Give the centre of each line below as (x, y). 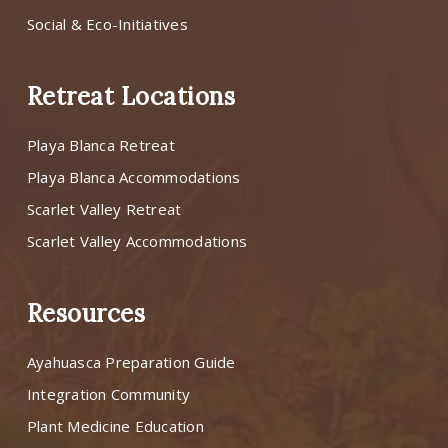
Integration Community (108, 394)
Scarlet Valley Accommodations (137, 241)
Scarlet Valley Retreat (104, 209)
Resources (86, 313)
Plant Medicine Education (115, 426)
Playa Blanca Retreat (100, 145)
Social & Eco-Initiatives (107, 24)
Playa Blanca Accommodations (133, 177)
